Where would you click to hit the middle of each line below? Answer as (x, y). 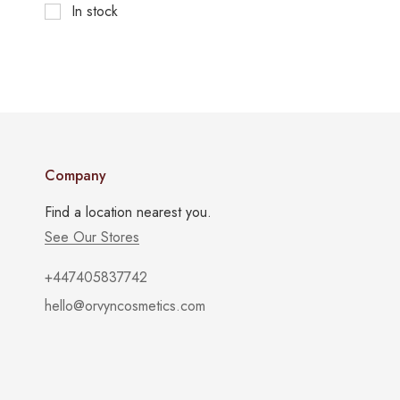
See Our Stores (92, 237)
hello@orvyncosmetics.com (125, 306)
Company (75, 175)
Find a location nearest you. (128, 212)
